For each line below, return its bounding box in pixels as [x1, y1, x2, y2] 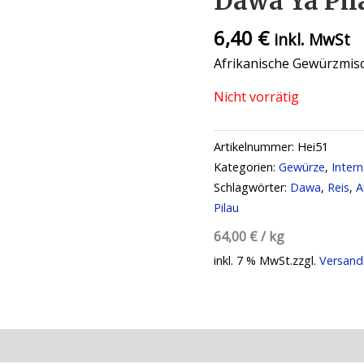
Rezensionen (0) [54, 336, 152, 354]
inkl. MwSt [274, 28, 351, 50]
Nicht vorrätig [214, 87, 300, 106]
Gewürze [279, 158, 326, 175]
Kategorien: [214, 158, 279, 175]
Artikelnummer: [214, 138, 298, 154]
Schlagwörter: [214, 179, 291, 195]
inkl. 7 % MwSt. [214, 252, 293, 268]
